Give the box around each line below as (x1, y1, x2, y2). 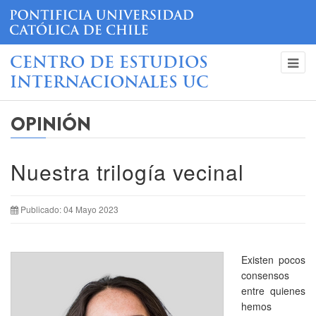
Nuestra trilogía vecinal (11, 156, 244, 187)
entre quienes (241, 283, 305, 298)
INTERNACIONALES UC (10, 75, 209, 92)
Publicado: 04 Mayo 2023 (20, 202, 119, 215)
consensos (241, 267, 289, 282)
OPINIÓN (11, 111, 91, 138)
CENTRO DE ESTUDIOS (10, 55, 208, 72)
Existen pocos (241, 252, 305, 267)
